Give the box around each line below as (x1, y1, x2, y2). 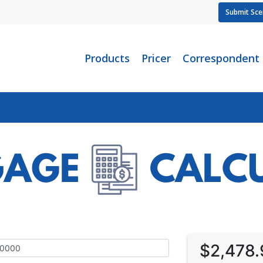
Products (85, 51, 130, 65)
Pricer (141, 51, 171, 65)
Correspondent (183, 51, 259, 65)
